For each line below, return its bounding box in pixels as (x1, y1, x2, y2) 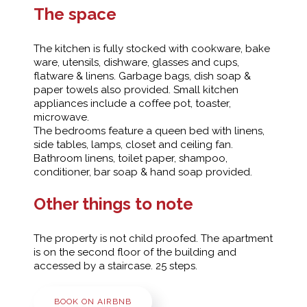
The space (34, 4, 116, 25)
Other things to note (34, 194, 193, 214)
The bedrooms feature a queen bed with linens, (34, 125, 265, 138)
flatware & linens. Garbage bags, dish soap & (34, 70, 251, 83)
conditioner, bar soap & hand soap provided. (34, 166, 252, 179)
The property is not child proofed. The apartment (34, 232, 273, 245)
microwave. (34, 111, 89, 124)
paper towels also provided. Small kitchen (34, 84, 238, 97)
